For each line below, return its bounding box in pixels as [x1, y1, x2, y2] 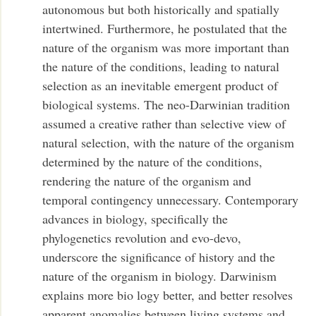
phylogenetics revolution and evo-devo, [42, 229, 242, 247]
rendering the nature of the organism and [42, 172, 252, 190]
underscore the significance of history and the [42, 248, 276, 266]
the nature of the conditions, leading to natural [42, 58, 280, 75]
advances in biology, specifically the [42, 210, 229, 228]
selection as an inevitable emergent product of [42, 77, 279, 95]
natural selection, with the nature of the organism [42, 134, 295, 152]
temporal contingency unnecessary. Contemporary [42, 191, 299, 209]
